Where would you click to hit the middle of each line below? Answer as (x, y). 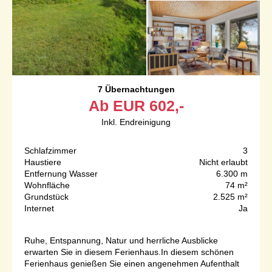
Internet (39, 208)
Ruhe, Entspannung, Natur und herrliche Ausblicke (121, 240)
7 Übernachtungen (136, 89)
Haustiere (43, 162)
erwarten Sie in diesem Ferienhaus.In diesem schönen (129, 252)
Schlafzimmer (50, 150)
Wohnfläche (47, 185)
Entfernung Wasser (61, 173)
